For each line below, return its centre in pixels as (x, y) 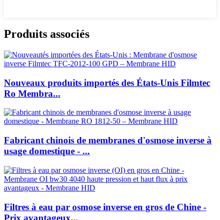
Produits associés (47, 34)
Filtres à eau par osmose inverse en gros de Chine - (105, 207)
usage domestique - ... (47, 151)
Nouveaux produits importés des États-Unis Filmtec (107, 82)
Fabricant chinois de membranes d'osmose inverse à (108, 140)
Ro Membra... (32, 93)
